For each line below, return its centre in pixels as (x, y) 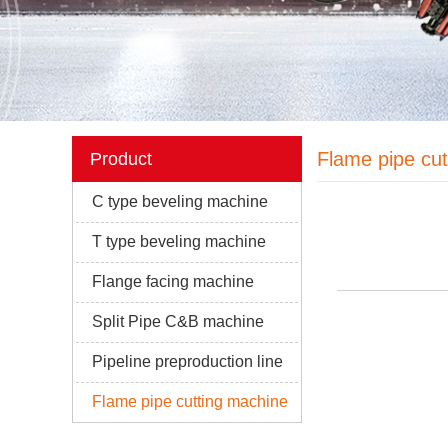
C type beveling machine (180, 201)
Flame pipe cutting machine (190, 401)
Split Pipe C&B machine (178, 321)
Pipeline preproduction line (187, 361)
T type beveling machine (179, 241)
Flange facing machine (173, 281)
